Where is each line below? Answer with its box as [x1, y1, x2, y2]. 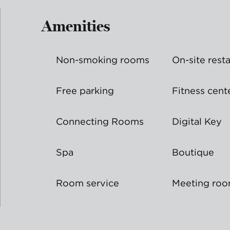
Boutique [172, 146, 214, 158]
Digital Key [172, 116, 222, 127]
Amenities [42, 17, 110, 35]
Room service [56, 177, 119, 189]
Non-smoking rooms [56, 54, 149, 66]
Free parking [56, 85, 114, 97]
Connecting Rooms [56, 116, 144, 127]
